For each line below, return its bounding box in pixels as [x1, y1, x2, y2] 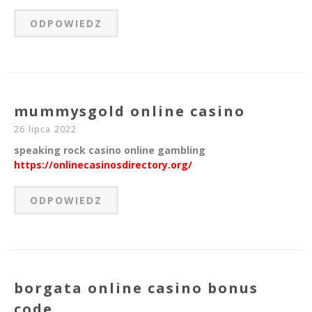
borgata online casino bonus [14, 279, 258, 298]
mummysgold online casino [14, 102, 245, 121]
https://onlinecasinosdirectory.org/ [14, 158, 192, 172]
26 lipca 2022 [14, 123, 77, 136]
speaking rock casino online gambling [14, 143, 205, 157]
